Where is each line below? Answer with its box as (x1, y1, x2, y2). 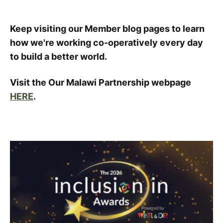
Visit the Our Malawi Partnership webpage (10, 77, 191, 88)
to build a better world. (10, 51, 107, 62)
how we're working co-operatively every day (10, 37, 203, 48)
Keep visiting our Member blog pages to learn (10, 23, 205, 34)
